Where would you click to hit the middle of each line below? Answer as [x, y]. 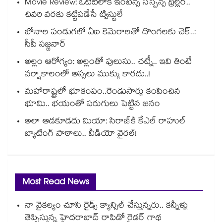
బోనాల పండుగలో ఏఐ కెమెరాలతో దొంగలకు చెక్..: [110, 33]
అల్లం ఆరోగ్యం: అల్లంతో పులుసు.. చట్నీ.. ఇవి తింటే [108, 63]
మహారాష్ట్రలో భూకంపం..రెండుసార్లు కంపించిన [103, 93]
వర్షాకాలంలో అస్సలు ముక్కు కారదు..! [87, 75]
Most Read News [55, 183]
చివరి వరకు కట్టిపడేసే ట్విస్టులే [74, 16]
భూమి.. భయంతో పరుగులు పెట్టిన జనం [92, 105]
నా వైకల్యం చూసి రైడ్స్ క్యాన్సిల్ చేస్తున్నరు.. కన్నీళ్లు [106, 207]
